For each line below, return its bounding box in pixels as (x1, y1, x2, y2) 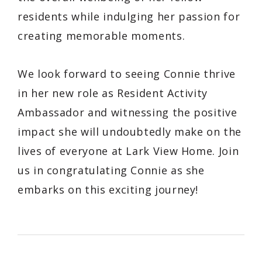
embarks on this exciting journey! (18, 182, 199, 196)
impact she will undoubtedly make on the (18, 124, 242, 139)
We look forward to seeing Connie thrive (18, 66, 236, 81)
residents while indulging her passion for (18, 9, 240, 23)
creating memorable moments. (18, 28, 185, 43)
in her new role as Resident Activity (18, 85, 208, 100)
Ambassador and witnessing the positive (18, 105, 237, 119)
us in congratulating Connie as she (18, 163, 205, 177)
